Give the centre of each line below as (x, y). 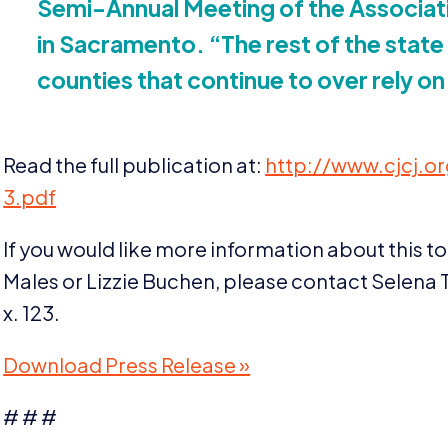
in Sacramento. (123, 43)
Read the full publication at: (134, 165)
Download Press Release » (127, 365)
